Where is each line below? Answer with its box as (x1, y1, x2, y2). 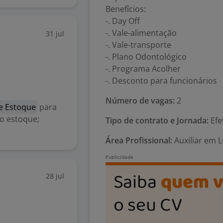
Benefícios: (106, 3, 146, 14)
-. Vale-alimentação (106, 27, 177, 38)
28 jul (46, 171, 64, 181)
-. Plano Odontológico (106, 51, 187, 62)
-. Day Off (106, 15, 140, 26)
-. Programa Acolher (106, 63, 181, 74)
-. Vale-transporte (106, 39, 171, 50)
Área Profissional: (106, 135, 172, 146)
